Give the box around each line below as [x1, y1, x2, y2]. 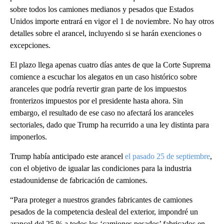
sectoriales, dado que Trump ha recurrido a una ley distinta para [10, 120, 209, 129]
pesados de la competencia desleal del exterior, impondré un [10, 207, 198, 216]
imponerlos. [10, 132, 47, 141]
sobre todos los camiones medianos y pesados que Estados [10, 5, 193, 13]
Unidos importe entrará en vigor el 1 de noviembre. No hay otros [10, 17, 214, 25]
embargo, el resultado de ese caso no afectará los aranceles [10, 108, 193, 117]
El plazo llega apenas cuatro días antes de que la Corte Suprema [10, 60, 210, 69]
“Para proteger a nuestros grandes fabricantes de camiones [10, 195, 192, 204]
